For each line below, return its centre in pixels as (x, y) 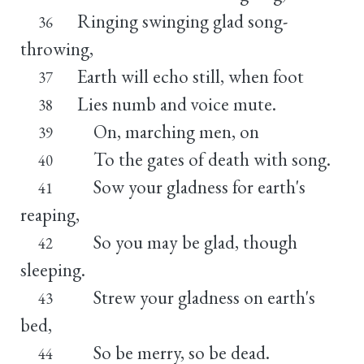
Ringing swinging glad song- (182, 21)
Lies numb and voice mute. (176, 104)
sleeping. (53, 269)
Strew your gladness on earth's (196, 297)
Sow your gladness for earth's (191, 186)
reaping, (50, 214)
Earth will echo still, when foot (190, 76)
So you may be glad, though (187, 242)
